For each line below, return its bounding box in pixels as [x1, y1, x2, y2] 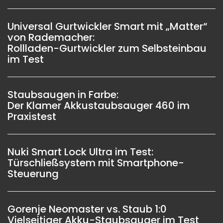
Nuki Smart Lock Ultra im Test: [7, 144, 153, 159]
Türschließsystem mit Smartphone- [7, 155, 184, 170]
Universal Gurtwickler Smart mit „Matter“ [7, 19, 207, 33]
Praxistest [7, 109, 56, 123]
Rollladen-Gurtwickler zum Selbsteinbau [7, 41, 207, 55]
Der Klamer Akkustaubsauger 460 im [7, 98, 190, 112]
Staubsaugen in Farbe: [7, 87, 118, 102]
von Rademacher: [7, 30, 95, 44]
